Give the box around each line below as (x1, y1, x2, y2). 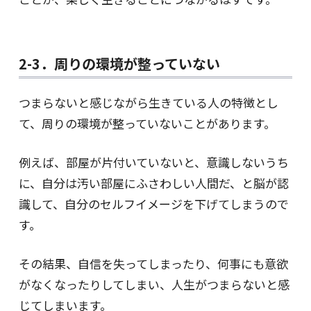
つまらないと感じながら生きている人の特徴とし (18, 94, 278, 112)
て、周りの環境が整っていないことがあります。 (18, 115, 276, 133)
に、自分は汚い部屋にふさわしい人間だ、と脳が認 (18, 174, 289, 192)
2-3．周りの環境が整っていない (18, 53, 220, 74)
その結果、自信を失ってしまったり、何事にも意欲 (18, 255, 288, 273)
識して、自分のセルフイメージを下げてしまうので (18, 195, 289, 213)
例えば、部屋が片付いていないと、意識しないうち (18, 153, 289, 171)
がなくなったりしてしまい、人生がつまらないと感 (18, 276, 289, 294)
